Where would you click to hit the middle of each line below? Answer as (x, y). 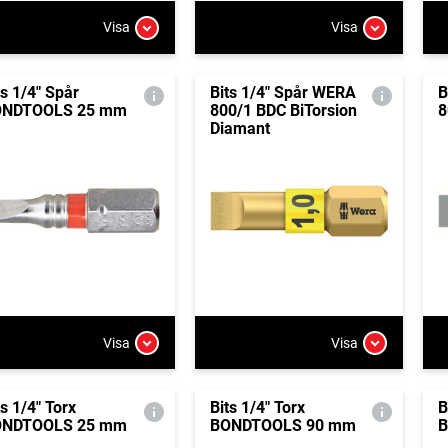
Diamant (239, 128)
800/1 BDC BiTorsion (283, 110)
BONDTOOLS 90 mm (282, 426)
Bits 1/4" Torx (257, 408)
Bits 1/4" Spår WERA (282, 92)
